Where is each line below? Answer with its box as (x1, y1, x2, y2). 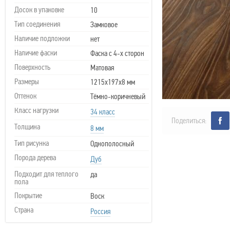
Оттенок (14, 91, 36, 101)
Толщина (14, 122, 40, 131)
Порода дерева (14, 153, 56, 162)
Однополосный (90, 139, 134, 148)
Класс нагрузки (14, 106, 59, 115)
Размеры (14, 77, 39, 86)
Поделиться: (171, 116, 206, 125)
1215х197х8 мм (90, 78, 135, 87)
